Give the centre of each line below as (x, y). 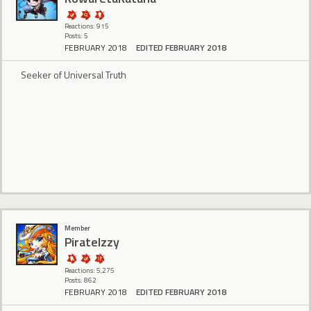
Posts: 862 (81, 280)
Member (77, 228)
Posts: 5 (76, 36)
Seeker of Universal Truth (74, 75)
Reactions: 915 (87, 26)
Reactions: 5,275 (90, 270)
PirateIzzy (92, 242)
